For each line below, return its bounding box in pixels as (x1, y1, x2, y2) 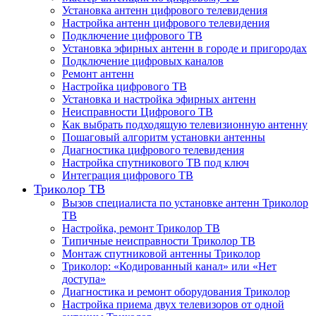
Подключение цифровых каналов (62, 54, 224, 67)
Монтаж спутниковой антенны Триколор (62, 247, 260, 260)
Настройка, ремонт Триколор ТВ (62, 221, 220, 234)
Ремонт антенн (62, 67, 134, 80)
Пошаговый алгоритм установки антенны (62, 130, 265, 143)
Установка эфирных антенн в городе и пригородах (62, 42, 307, 54)
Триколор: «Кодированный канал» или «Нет (62, 260, 276, 272)
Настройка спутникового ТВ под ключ (62, 156, 249, 169)
